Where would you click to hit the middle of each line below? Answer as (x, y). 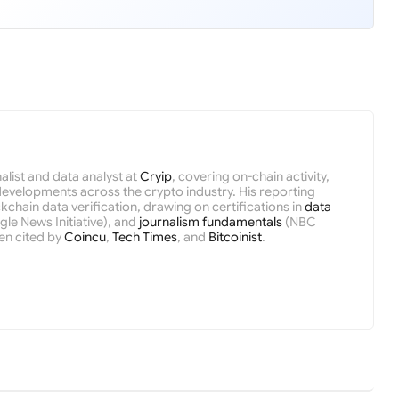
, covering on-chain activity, (250, 176)
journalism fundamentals (210, 221)
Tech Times (144, 236)
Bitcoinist (235, 236)
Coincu (85, 236)
